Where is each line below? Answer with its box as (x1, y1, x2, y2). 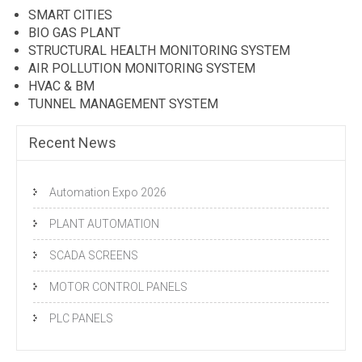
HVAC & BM (28, 78, 95, 95)
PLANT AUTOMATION (49, 217, 159, 231)
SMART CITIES (28, 7, 112, 23)
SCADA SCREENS (49, 249, 138, 263)
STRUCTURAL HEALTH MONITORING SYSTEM (28, 43, 290, 59)
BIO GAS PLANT (28, 25, 120, 41)
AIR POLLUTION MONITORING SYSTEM (28, 61, 255, 77)
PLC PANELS (49, 312, 113, 326)
